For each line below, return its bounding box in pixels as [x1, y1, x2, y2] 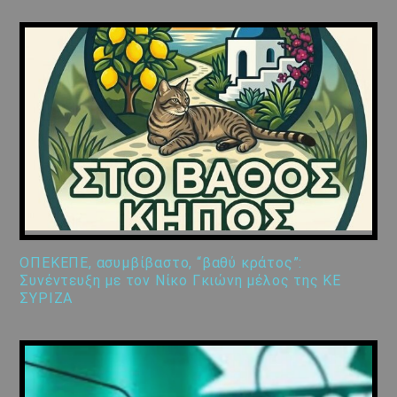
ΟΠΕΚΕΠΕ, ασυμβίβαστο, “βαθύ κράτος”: [19, 254, 303, 272]
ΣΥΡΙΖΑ [19, 290, 74, 307]
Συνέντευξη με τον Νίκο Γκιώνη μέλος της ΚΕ [19, 272, 342, 290]
